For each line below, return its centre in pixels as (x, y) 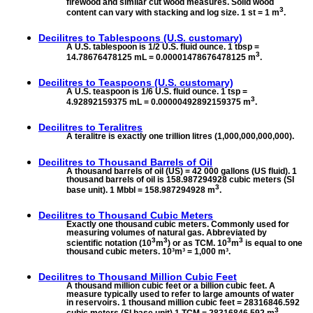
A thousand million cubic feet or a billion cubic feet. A (171, 285)
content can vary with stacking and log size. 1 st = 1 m (173, 13)
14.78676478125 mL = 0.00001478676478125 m (161, 58)
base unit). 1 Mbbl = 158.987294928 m (141, 190)
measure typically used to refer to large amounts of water (180, 294)
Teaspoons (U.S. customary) (166, 83)
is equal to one (273, 243)
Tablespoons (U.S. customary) (170, 38)
